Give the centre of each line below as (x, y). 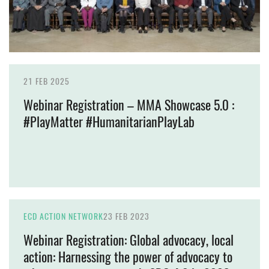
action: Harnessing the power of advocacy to (128, 257)
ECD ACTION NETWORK (63, 216)
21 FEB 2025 (47, 81)
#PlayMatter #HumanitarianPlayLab (109, 122)
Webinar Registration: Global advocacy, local (128, 240)
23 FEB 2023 (126, 216)
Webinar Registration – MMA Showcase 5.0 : (129, 105)
